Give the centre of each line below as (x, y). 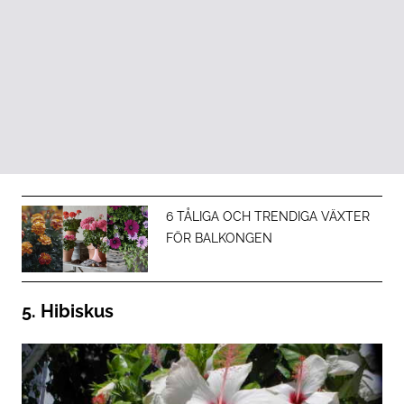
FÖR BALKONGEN (219, 239)
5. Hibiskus (68, 311)
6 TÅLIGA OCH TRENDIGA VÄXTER (268, 217)
